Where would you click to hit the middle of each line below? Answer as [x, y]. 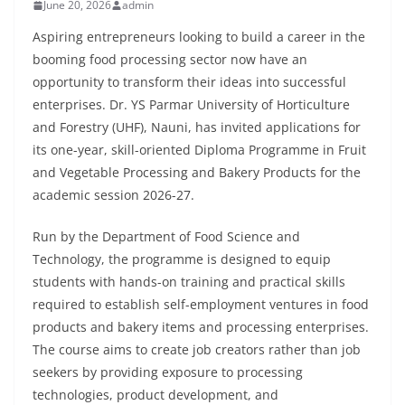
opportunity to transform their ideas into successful [189, 82]
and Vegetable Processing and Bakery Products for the [197, 173]
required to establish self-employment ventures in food [201, 305]
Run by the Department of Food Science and [166, 237]
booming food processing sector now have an [170, 60]
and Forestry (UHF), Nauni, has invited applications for [197, 127]
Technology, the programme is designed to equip [182, 259]
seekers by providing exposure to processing [168, 372]
